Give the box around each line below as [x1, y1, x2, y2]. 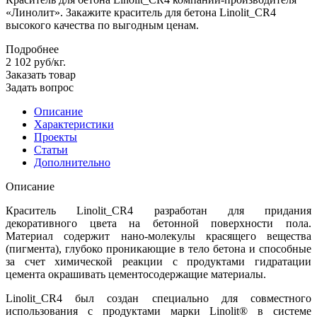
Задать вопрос [6, 81, 74, 93]
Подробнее [6, 42, 59, 55]
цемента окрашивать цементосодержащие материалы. [6, 267, 266, 280]
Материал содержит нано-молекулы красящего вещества [6, 229, 311, 242]
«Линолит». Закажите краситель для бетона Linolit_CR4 [6, 6, 276, 18]
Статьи [34, 143, 68, 156]
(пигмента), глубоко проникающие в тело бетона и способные [6, 242, 311, 255]
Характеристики [34, 117, 114, 130]
